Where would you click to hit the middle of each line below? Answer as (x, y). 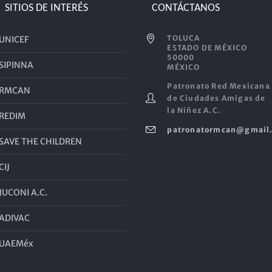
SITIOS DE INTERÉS (46, 8)
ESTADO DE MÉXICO (207, 48)
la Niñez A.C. (194, 110)
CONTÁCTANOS (186, 8)
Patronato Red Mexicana (219, 86)
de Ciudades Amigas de (216, 98)
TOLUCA (184, 38)
